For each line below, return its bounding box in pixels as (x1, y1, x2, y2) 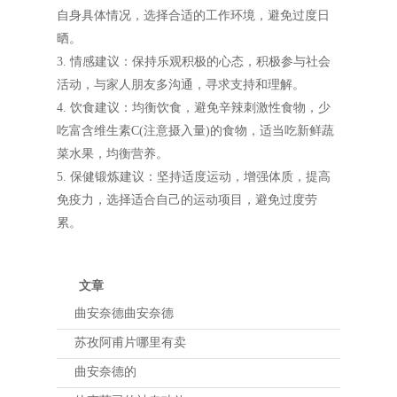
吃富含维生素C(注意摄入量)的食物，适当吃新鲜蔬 (57, 123, 334, 137)
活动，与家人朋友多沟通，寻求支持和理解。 (57, 77, 305, 91)
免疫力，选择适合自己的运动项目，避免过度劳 (57, 192, 317, 206)
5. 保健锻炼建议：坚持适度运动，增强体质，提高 (57, 169, 331, 183)
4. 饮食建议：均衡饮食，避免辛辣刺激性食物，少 (57, 100, 331, 114)
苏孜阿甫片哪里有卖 (74, 335, 186, 349)
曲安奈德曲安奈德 (74, 306, 174, 320)
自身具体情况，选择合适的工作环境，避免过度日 (57, 8, 330, 22)
